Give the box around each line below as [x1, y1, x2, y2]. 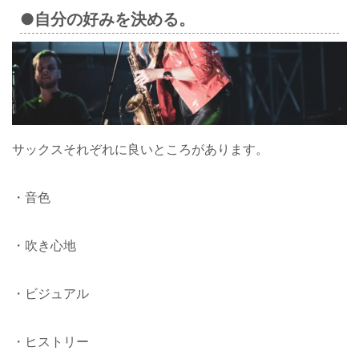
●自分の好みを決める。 [20, 9, 195, 29]
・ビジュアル [12, 285, 89, 302]
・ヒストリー [12, 333, 89, 350]
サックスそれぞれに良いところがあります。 [12, 141, 268, 158]
